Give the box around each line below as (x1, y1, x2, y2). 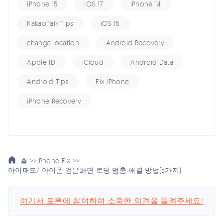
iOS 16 (100, 19, 120, 28)
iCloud (82, 58, 104, 67)
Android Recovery (106, 38, 165, 47)
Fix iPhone (96, 77, 129, 86)
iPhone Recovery (27, 97, 81, 106)
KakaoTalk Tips (27, 19, 74, 28)
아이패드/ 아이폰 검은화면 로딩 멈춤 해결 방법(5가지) (8, 166, 182, 175)
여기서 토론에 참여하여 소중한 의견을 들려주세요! (19, 196, 204, 206)
